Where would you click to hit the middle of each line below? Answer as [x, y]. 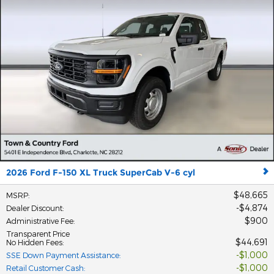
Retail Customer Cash [45, 268]
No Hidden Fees [34, 242]
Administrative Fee [40, 220]
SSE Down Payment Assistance [63, 255]
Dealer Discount [34, 208]
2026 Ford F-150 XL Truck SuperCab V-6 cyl [101, 172]
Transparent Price [38, 233]
